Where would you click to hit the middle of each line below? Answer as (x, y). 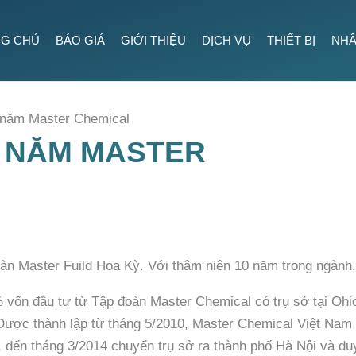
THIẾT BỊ (291, 41)
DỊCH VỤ (226, 41)
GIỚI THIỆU (153, 41)
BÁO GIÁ (80, 41)
